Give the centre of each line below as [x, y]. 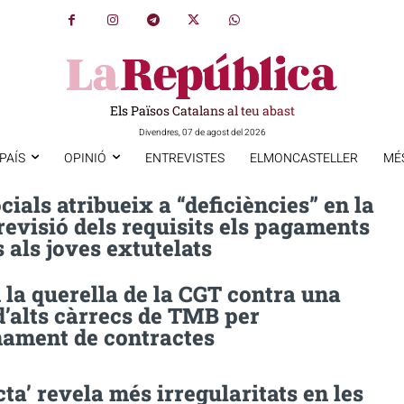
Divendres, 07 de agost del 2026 [202, 132]
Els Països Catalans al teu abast [202, 110]
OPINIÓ [85, 158]
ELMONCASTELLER [303, 158]
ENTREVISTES [184, 158]
